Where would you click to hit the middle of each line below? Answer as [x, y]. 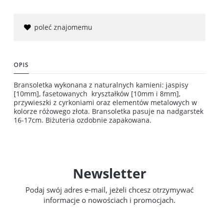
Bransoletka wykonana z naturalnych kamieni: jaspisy [101, 85]
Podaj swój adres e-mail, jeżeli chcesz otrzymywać [109, 189]
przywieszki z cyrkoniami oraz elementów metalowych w [105, 102]
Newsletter [109, 173]
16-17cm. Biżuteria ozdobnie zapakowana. [83, 120]
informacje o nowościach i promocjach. [109, 200]
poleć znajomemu [63, 27]
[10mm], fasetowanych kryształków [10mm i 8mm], [97, 93]
